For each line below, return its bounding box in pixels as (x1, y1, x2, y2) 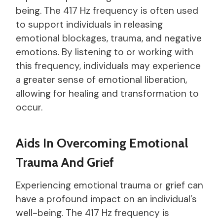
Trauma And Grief (16, 154, 114, 170)
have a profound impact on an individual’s (16, 192, 197, 205)
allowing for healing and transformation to (16, 87, 199, 100)
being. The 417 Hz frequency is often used (16, 4, 198, 17)
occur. (16, 101, 42, 113)
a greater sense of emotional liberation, (16, 73, 187, 86)
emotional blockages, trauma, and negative (16, 32, 202, 44)
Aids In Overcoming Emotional (16, 135, 188, 151)
